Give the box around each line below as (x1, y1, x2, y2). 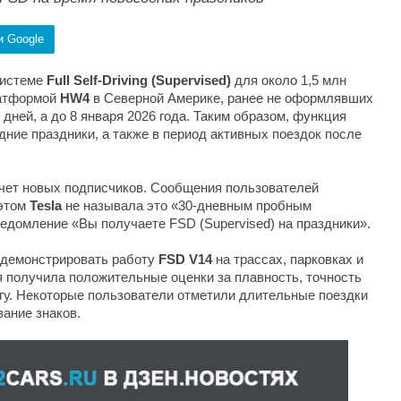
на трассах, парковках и (212, 251, 363, 267)
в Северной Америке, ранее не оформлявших (90, 90, 373, 106)
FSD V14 (155, 251, 212, 267)
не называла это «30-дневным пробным (62, 197, 311, 213)
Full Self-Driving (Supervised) (43, 72, 231, 88)
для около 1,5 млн (231, 72, 346, 88)
